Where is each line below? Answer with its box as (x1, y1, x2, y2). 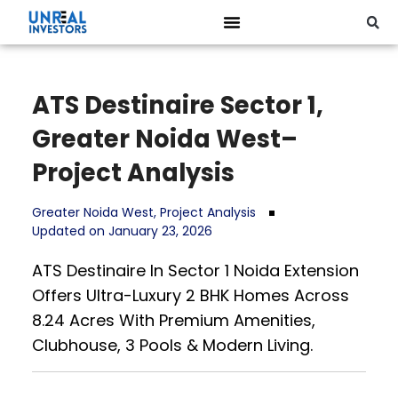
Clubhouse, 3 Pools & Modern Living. (31, 334, 313, 356)
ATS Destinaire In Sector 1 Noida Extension (31, 259, 359, 282)
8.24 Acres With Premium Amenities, (31, 309, 315, 331)
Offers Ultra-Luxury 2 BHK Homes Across (31, 284, 349, 306)
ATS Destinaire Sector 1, (31, 88, 323, 123)
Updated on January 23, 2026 (31, 222, 212, 240)
